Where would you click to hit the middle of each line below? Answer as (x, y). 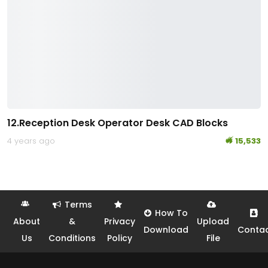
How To (171, 213)
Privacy (120, 221)
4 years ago (31, 141)
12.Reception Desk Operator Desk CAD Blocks (118, 123)
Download (166, 229)
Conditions (72, 238)
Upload (213, 221)
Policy (120, 238)
